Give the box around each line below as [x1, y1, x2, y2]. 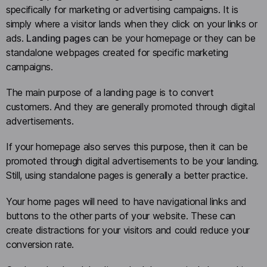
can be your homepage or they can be [90, 32, 256, 45]
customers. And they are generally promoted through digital [6, 101, 255, 113]
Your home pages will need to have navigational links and [6, 195, 247, 207]
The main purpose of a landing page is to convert [6, 86, 214, 99]
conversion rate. [6, 238, 74, 250]
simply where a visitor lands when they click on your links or [6, 18, 257, 30]
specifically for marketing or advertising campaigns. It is [6, 4, 238, 16]
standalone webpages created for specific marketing [6, 46, 228, 59]
